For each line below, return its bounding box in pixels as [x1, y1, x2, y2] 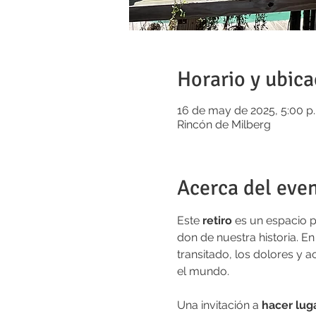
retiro [202, 214, 235, 227]
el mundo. [176, 265, 232, 278]
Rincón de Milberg [176, 118, 271, 131]
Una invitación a [176, 298, 262, 312]
